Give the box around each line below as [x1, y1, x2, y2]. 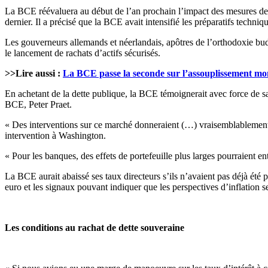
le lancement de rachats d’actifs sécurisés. [5, 48, 160, 59]
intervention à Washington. [5, 130, 106, 141]
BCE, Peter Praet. [5, 99, 72, 110]
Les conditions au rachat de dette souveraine [5, 223, 184, 233]
